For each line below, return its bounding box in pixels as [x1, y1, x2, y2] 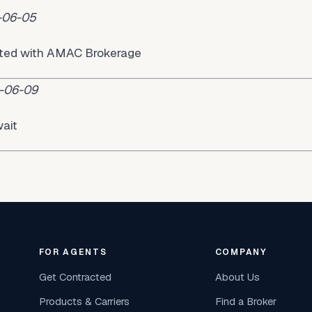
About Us [214, 270, 260, 283]
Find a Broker [214, 295, 276, 308]
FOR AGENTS [38, 247, 107, 258]
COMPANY [214, 247, 267, 258]
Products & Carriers [38, 295, 130, 308]
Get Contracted [38, 270, 111, 283]
